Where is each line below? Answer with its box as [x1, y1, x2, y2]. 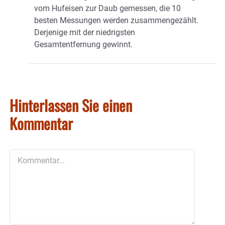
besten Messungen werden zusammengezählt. [34, 16, 198, 26]
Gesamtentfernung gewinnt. [34, 40, 133, 50]
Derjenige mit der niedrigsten [34, 28, 135, 38]
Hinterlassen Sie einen [10, 94, 132, 117]
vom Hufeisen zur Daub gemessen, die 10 [34, 4, 181, 14]
